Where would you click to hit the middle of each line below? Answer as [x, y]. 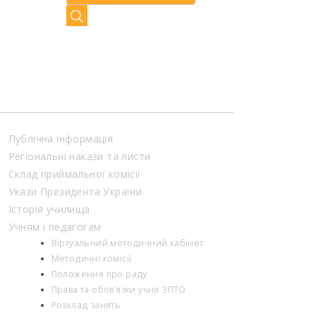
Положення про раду [99, 274]
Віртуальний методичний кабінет [127, 243]
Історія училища [49, 209]
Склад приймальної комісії [74, 174]
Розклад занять [86, 305]
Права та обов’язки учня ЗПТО [119, 290]
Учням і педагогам [55, 227]
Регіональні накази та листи [79, 156]
